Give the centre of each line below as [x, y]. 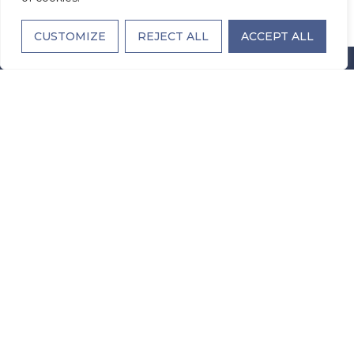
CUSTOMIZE [70, 36]
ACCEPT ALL [277, 36]
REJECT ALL [173, 36]
